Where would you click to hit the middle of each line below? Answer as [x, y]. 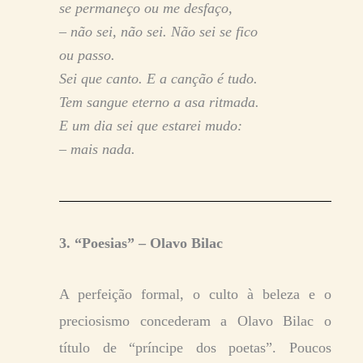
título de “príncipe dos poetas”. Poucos [195, 348]
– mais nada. [97, 149]
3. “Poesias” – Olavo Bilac [141, 243]
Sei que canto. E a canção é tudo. [158, 79]
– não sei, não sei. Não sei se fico [158, 32]
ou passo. [87, 56]
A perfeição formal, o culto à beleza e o [195, 295]
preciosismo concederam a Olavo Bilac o [195, 321]
